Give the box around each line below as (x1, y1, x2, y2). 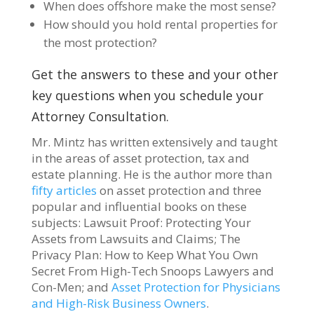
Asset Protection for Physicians (111, 278, 280, 295)
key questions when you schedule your (31, 86, 264, 104)
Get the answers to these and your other (31, 65, 278, 83)
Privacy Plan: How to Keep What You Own (31, 246, 258, 263)
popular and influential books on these (31, 198, 247, 214)
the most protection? (43, 34, 157, 50)
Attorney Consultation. (31, 107, 169, 125)
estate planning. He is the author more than (31, 165, 272, 182)
